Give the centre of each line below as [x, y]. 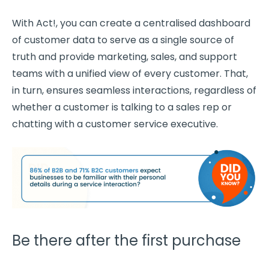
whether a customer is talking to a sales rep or [122, 107]
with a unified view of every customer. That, [145, 73]
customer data [59, 40]
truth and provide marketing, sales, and [106, 56]
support [218, 56]
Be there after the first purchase [126, 240]
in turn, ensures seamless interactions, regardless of [134, 90]
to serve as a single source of [165, 40]
